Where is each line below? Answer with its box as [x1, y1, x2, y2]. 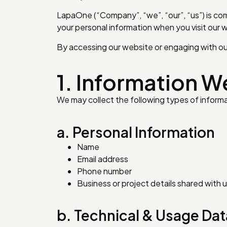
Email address [77, 153, 128, 164]
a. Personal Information [57, 123, 215, 141]
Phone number [77, 165, 132, 176]
